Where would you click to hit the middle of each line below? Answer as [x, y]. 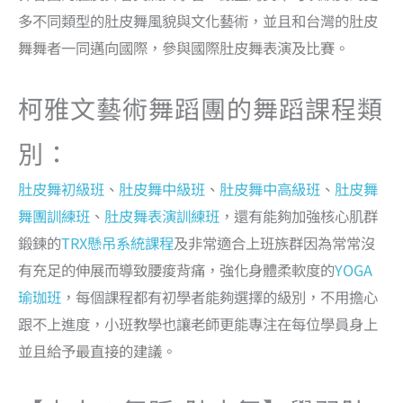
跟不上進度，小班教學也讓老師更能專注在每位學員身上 [198, 323]
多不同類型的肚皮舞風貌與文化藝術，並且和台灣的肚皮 [198, 21]
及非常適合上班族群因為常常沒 [274, 242]
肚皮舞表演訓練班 [162, 215]
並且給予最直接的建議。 [97, 350]
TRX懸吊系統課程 [117, 242]
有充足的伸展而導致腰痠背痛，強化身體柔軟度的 [176, 269]
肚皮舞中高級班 [270, 188]
